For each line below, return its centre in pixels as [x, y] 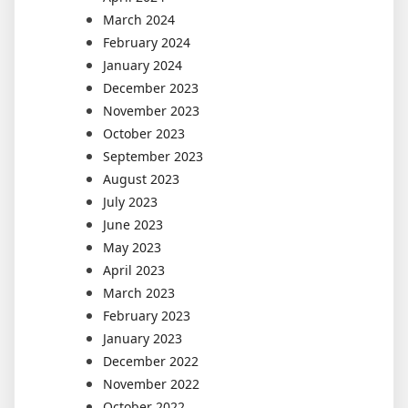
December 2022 [151, 361]
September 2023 [153, 156]
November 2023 [151, 110]
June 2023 [133, 224]
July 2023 [130, 201]
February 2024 [147, 42]
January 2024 [143, 65]
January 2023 [143, 338]
